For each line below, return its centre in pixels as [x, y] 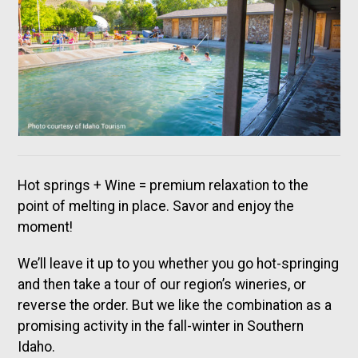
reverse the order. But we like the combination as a [175, 305]
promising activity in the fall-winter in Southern [161, 326]
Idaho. [37, 346]
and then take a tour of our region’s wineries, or [162, 284]
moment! [46, 227]
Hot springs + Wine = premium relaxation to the [163, 185]
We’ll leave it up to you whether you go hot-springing [179, 263]
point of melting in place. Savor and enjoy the [156, 206]
